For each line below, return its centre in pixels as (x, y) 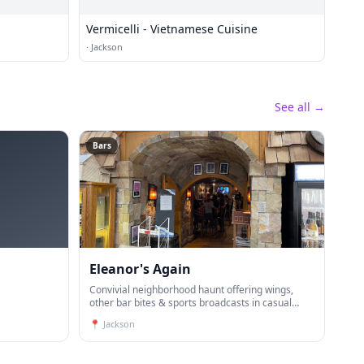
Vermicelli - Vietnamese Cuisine (172, 29)
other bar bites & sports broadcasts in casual (191, 303)
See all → (300, 107)
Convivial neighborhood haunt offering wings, (191, 290)
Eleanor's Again (140, 269)
